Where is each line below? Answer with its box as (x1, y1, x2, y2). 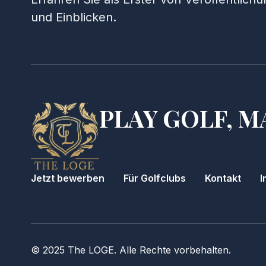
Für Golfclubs (123, 172, 186, 184)
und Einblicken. (31, 10, 116, 24)
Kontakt (205, 172, 241, 184)
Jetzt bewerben (31, 172, 104, 184)
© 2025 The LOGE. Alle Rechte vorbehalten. (31, 244, 231, 256)
